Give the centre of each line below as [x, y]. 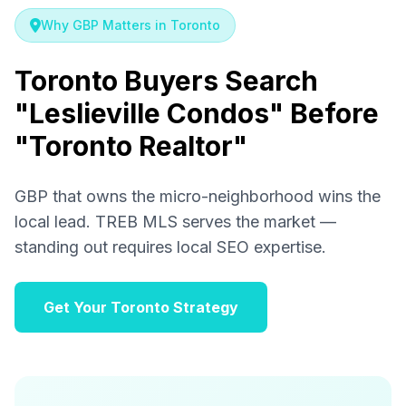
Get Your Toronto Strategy [141, 307]
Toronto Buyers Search [166, 81]
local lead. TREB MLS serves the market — [175, 222]
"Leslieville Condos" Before [197, 113]
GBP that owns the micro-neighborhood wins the [198, 196]
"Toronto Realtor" [131, 146]
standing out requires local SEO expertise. [170, 247]
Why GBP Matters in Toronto [130, 25]
